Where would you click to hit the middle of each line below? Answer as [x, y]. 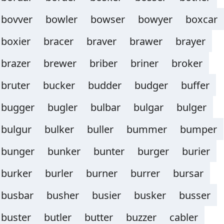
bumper [198, 129]
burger [153, 151]
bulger [191, 107]
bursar [188, 173]
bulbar [105, 107]
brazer [16, 63]
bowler [61, 19]
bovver [17, 19]
